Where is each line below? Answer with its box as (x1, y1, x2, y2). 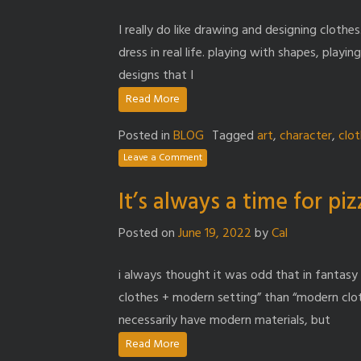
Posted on (118, 222, 178, 244)
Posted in (118, 125, 173, 147)
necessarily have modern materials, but (118, 309, 330, 331)
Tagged (212, 125, 257, 147)
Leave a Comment (123, 150, 202, 167)
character (280, 125, 332, 147)
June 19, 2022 (178, 222, 251, 244)
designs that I (118, 64, 193, 86)
